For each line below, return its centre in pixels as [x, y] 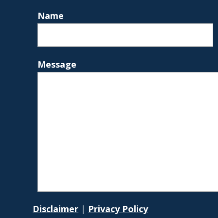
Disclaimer [56, 209]
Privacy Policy [118, 209]
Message [57, 64]
